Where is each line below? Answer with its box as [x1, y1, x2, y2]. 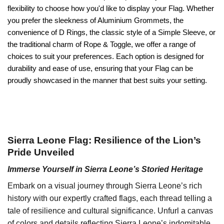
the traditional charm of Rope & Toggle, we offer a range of [7, 40, 195, 49]
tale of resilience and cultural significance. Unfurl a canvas [7, 206, 213, 215]
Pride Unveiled [7, 146, 74, 157]
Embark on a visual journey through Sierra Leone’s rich [7, 181, 202, 190]
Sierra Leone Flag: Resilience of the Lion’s [7, 134, 201, 145]
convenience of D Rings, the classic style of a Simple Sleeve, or [7, 28, 215, 37]
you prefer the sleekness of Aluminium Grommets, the [7, 16, 183, 25]
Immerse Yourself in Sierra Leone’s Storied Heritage [7, 165, 203, 174]
